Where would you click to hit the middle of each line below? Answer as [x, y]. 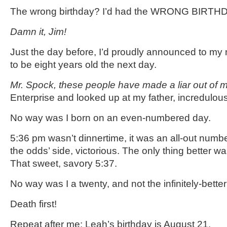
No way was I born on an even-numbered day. [110, 118]
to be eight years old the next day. [83, 65]
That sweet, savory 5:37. [64, 163]
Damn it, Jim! [38, 32]
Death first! [33, 204]
